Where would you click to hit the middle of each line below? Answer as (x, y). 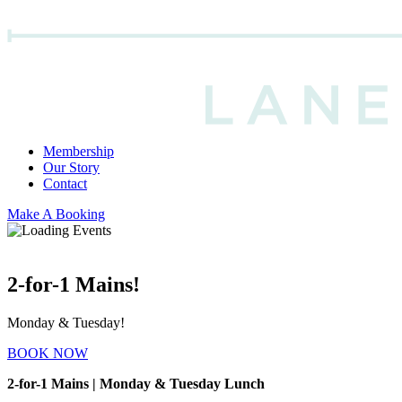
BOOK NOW (48, 353)
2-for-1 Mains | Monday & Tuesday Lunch (136, 383)
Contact (65, 184)
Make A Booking (56, 214)
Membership (79, 151)
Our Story (71, 167)
